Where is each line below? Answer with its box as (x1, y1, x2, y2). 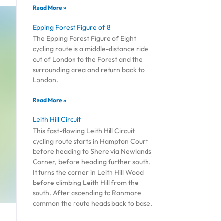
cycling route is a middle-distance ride (33, 44, 149, 54)
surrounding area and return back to (33, 65, 145, 74)
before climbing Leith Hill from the (33, 178, 139, 187)
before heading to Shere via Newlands (33, 147, 152, 156)
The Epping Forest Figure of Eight (33, 34, 137, 43)
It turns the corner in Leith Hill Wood (33, 168, 144, 177)
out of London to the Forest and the (33, 55, 143, 64)
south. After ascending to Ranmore (33, 188, 142, 198)
